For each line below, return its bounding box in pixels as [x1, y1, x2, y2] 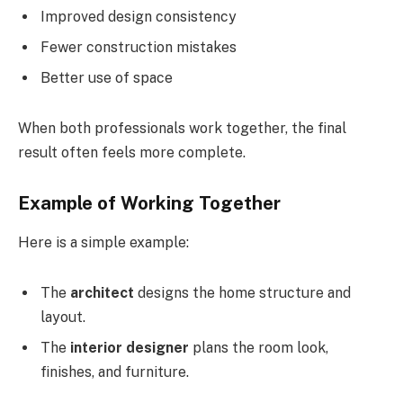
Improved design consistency [40, 8, 237, 26]
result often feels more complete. [18, 143, 246, 161]
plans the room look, [189, 338, 328, 356]
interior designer [70, 338, 189, 356]
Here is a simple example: [18, 233, 189, 251]
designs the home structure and [134, 283, 351, 301]
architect [70, 283, 134, 301]
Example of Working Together [18, 192, 281, 214]
